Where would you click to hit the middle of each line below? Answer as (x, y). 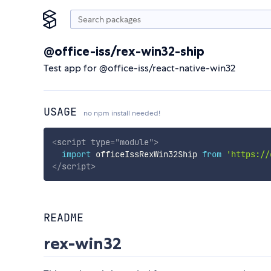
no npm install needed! (122, 113)
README (64, 218)
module (134, 142)
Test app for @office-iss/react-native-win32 (139, 68)
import (76, 154)
